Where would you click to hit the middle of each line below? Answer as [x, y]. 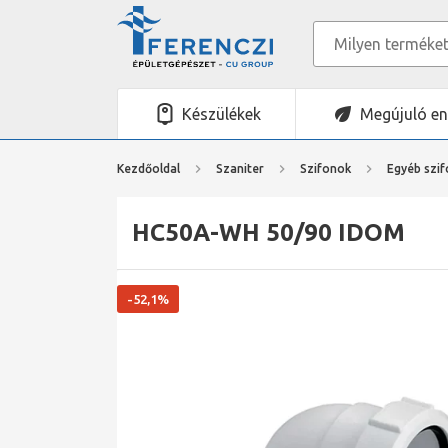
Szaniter [240, 168]
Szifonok [325, 168]
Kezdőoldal [148, 168]
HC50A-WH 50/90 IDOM [268, 232]
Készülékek [221, 114]
